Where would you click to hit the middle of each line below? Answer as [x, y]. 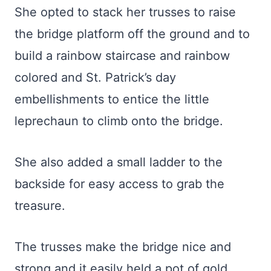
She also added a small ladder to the [119, 162]
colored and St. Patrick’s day [97, 77]
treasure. [42, 206]
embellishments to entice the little [112, 99]
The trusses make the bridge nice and [123, 247]
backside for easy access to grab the [119, 184]
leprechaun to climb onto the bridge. [121, 121]
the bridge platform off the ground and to [132, 34]
